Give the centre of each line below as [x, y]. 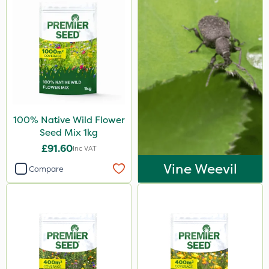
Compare [46, 169]
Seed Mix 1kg [69, 132]
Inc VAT [84, 148]
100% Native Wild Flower [69, 120]
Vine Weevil [200, 169]
